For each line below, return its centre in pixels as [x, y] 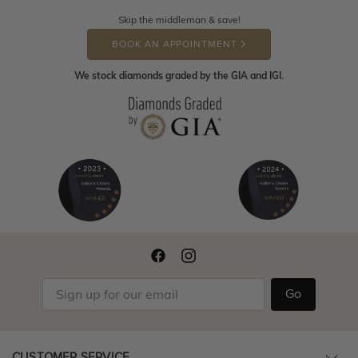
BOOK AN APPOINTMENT [175, 44]
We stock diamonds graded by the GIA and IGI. [179, 75]
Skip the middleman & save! [179, 19]
